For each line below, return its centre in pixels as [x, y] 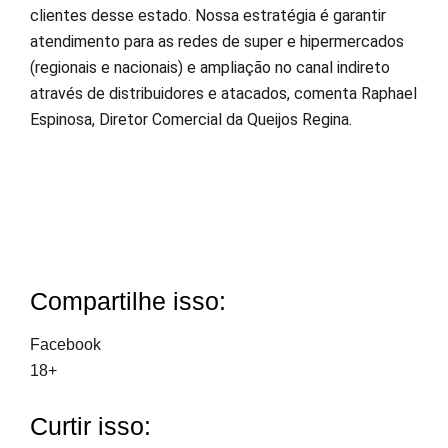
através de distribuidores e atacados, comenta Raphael [223, 94]
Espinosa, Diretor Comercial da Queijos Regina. [191, 120]
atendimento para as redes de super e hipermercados [217, 42]
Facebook [65, 344]
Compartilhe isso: [128, 301]
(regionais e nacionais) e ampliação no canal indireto [210, 68]
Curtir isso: [90, 425]
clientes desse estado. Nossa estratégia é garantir [208, 16]
